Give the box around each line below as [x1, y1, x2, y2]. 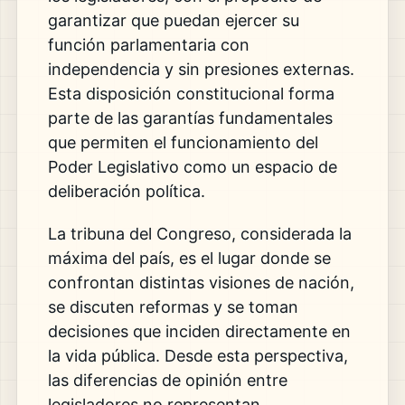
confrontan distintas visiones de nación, [47, 273, 354, 293]
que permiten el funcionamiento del [47, 133, 318, 153]
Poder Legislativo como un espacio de [47, 157, 337, 177]
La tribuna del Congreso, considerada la [47, 224, 352, 244]
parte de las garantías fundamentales [47, 108, 333, 128]
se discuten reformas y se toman [47, 297, 298, 317]
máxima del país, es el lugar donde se [47, 249, 331, 268]
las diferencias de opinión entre [47, 371, 287, 391]
